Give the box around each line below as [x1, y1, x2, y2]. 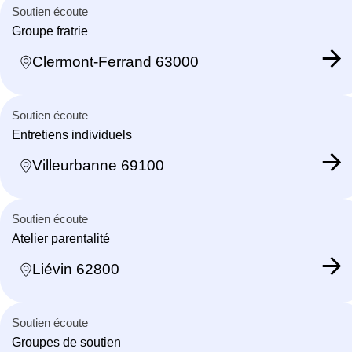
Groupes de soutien [12, 335, 121, 349]
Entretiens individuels [12, 127, 132, 141]
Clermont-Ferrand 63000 [32, 53, 199, 71]
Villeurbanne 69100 [32, 157, 164, 174]
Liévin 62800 [32, 261, 119, 278]
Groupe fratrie [12, 24, 88, 38]
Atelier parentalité [12, 231, 110, 245]
